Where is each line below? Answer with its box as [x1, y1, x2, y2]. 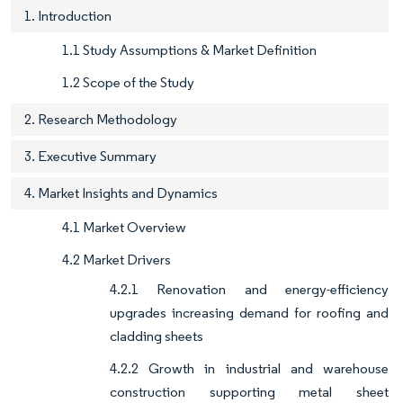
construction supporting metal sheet [110, 383, 389, 401]
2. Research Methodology [24, 111, 177, 129]
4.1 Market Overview [62, 219, 186, 237]
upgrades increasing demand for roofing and [110, 304, 389, 322]
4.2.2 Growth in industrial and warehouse [110, 360, 389, 378]
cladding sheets [110, 327, 203, 345]
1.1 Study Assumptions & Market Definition [62, 41, 317, 59]
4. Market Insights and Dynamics [24, 184, 218, 202]
